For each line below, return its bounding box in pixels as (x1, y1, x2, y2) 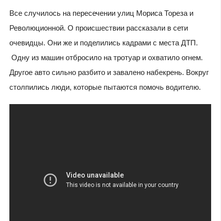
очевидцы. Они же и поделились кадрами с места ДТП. (9, 38, 198, 47)
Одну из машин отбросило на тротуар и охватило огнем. (9, 53, 203, 62)
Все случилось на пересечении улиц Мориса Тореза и (9, 9, 193, 18)
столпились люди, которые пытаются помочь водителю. (9, 83, 201, 92)
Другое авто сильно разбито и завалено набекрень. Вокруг (9, 68, 209, 77)
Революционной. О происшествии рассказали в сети (9, 24, 188, 33)
